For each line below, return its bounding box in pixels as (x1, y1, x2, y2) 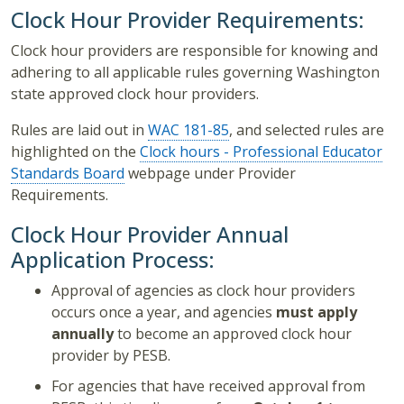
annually (51, 324, 114, 344)
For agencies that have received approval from (51, 376, 365, 397)
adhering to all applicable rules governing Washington (11, 62, 380, 83)
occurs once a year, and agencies (51, 302, 276, 323)
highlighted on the (11, 142, 140, 162)
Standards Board (11, 163, 124, 184)
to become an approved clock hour (114, 324, 352, 344)
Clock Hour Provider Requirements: (11, 5, 364, 35)
